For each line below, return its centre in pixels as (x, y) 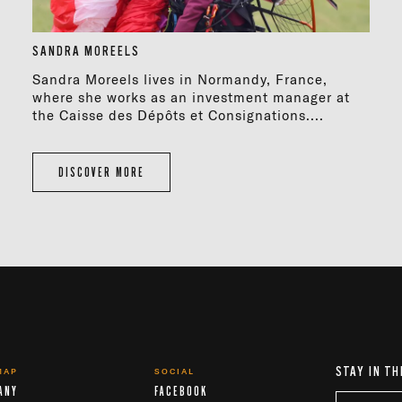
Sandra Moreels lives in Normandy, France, (179, 79)
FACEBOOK (181, 391)
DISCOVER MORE (101, 172)
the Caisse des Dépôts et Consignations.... (178, 115)
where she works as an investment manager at (191, 97)
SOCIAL (175, 371)
